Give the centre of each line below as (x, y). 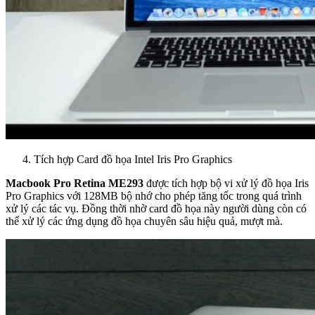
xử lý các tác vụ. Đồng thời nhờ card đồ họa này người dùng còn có (156, 208)
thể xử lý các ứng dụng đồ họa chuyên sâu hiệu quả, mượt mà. (144, 221)
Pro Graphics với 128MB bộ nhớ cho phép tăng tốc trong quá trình (154, 196)
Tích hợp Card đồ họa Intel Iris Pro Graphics (133, 159)
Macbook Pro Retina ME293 (75, 183)
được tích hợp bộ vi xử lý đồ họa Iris (226, 183)
